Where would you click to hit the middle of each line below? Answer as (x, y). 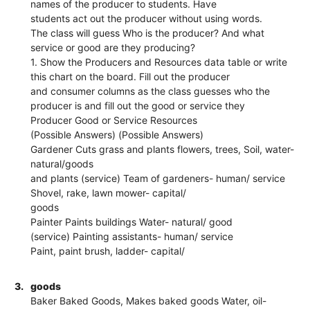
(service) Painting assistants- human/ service (132, 236)
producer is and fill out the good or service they (138, 105)
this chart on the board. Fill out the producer (130, 76)
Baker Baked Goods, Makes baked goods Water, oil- (149, 300)
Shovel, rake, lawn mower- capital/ (109, 192)
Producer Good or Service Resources (114, 120)
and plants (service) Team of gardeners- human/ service (158, 178)
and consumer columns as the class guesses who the (151, 91)
